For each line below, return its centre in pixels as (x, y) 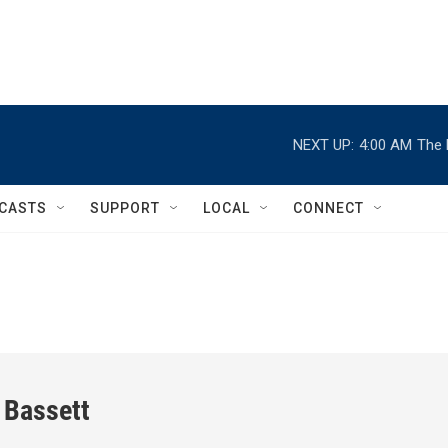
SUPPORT (125, 208)
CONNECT (328, 208)
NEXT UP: (323, 144)
